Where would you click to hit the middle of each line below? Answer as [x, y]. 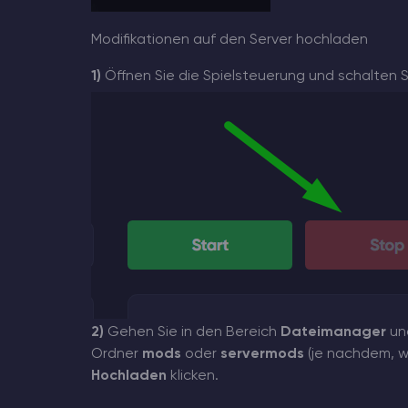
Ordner [116, 355]
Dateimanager [333, 333]
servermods [262, 355]
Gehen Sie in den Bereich [192, 333]
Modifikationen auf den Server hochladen [229, 41]
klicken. [192, 377]
